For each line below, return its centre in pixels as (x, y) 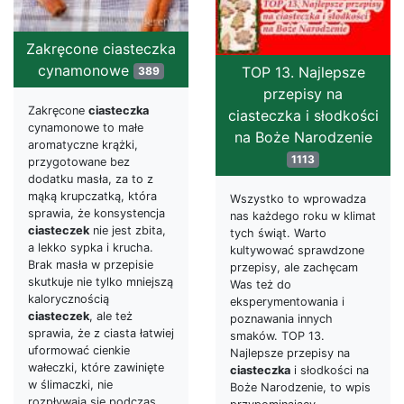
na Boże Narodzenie (303, 137)
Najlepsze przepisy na (290, 353)
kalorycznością (69, 299)
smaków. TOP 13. (277, 335)
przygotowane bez (79, 162)
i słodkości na (330, 370)
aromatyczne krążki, (83, 145)
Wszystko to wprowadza (298, 198)
